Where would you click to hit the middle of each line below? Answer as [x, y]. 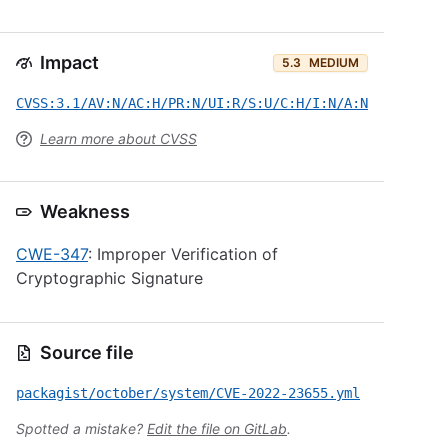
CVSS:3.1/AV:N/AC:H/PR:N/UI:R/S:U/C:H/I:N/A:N [192, 103]
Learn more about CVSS [118, 138]
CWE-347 [52, 254]
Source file [87, 352]
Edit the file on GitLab [217, 428]
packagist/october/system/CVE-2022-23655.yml [188, 393]
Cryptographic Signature [109, 278]
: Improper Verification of [183, 254]
